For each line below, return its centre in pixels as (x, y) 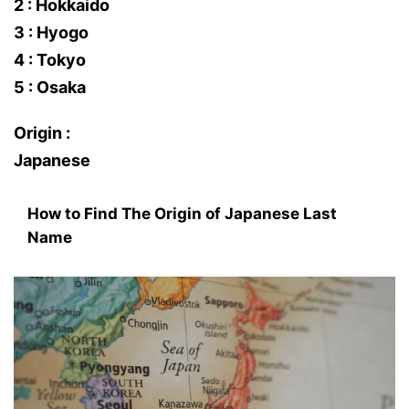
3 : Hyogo (51, 32)
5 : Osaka (50, 87)
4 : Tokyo (50, 60)
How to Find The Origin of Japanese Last (182, 214)
